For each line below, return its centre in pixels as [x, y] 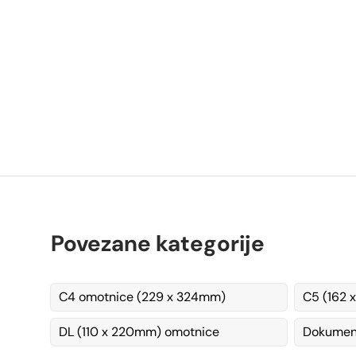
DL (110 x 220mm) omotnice [139, 332]
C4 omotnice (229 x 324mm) [142, 297]
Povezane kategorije [158, 244]
